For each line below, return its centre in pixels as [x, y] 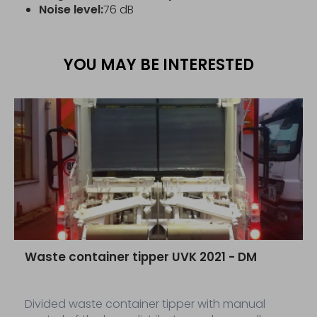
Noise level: [71, 10]
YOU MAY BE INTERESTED [158, 65]
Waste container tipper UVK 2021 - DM [141, 257]
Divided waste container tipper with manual [145, 304]
